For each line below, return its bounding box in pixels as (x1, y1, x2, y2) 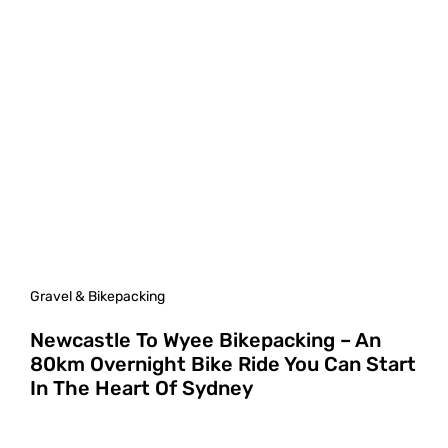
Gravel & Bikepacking (30, 288, 165, 306)
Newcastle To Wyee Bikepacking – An (30, 328, 381, 353)
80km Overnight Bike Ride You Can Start (30, 352, 416, 377)
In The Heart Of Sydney (30, 376, 253, 401)
